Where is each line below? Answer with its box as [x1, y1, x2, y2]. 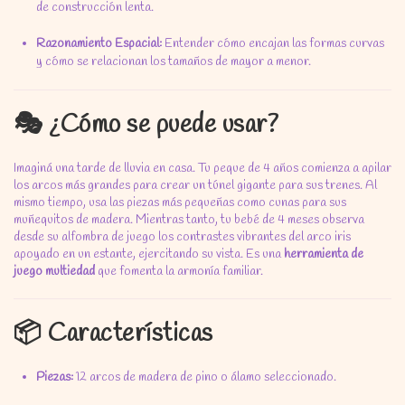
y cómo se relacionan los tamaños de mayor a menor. [36, 53, 311, 71]
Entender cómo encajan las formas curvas [162, 35, 384, 52]
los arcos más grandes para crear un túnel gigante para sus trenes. [14, 177, 363, 194]
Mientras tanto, [133, 212, 218, 229]
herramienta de [284, 246, 363, 263]
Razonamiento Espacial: [36, 35, 162, 52]
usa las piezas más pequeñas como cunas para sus [86, 194, 346, 212]
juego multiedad [14, 263, 95, 280]
